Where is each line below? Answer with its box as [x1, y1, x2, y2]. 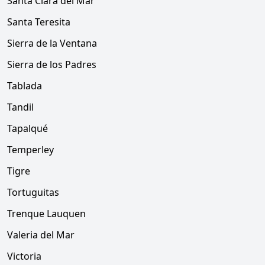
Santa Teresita [7, 15, 70, 28]
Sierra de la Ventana [7, 37, 97, 50]
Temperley [7, 143, 54, 156]
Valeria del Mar [7, 228, 75, 241]
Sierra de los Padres [7, 58, 96, 71]
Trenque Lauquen [7, 207, 86, 220]
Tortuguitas [7, 186, 59, 199]
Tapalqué [7, 122, 48, 135]
